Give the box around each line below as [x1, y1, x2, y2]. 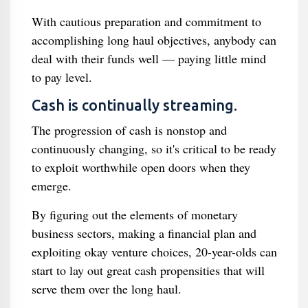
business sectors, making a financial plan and [31, 225, 256, 241]
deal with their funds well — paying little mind [31, 50, 266, 67]
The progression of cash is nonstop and [31, 122, 227, 138]
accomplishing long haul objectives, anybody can [31, 32, 276, 48]
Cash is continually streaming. [31, 97, 237, 113]
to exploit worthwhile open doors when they [31, 159, 250, 175]
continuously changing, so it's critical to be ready [31, 140, 276, 157]
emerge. [31, 177, 71, 194]
